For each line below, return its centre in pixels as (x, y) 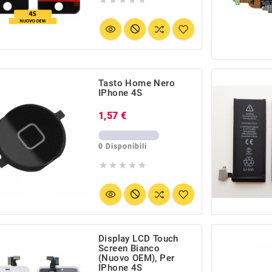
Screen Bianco (129, 248)
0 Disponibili (123, 146)
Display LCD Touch (138, 238)
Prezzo (144, 114)
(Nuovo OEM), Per (137, 258)
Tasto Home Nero (137, 83)
